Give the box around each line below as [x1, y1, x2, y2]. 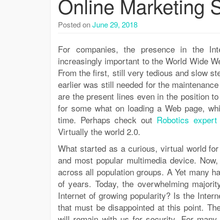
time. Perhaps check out [58, 113, 157, 126]
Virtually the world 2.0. [58, 125, 140, 137]
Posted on [58, 19, 92, 29]
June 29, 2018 [92, 19, 137, 29]
